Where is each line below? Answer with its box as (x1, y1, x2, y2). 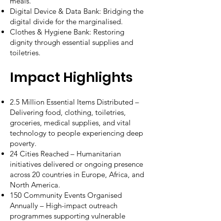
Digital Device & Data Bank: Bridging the (10, 6, 144, 16)
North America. (10, 180, 60, 189)
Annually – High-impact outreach (10, 201, 117, 210)
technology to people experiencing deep (10, 128, 143, 138)
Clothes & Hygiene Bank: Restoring (10, 27, 124, 37)
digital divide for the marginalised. (10, 17, 123, 26)
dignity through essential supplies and (10, 37, 133, 47)
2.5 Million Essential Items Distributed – (10, 97, 139, 107)
